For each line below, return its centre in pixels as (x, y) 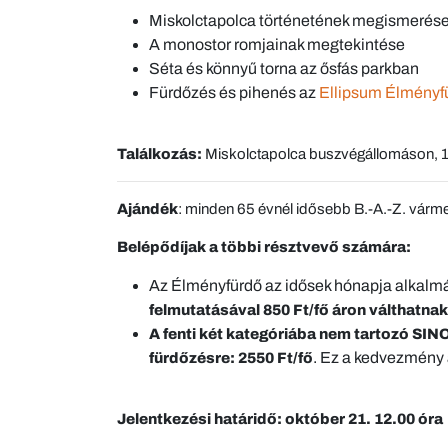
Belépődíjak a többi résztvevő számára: (264, 247)
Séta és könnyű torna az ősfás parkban (284, 69)
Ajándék (147, 209)
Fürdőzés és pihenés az (234, 93)
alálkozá (157, 154)
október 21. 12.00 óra (364, 419)
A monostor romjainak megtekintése (277, 45)
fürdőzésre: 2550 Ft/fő (231, 358)
